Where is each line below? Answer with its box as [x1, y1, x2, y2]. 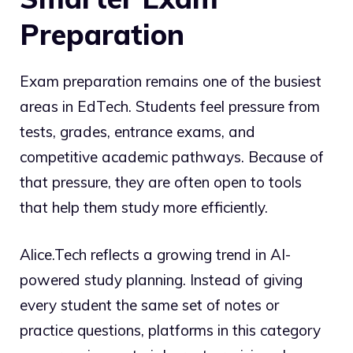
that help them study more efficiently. [20, 197, 268, 217]
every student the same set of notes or [20, 295, 279, 315]
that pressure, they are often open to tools [20, 172, 302, 191]
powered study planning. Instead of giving [20, 270, 303, 290]
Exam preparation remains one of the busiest [20, 71, 321, 91]
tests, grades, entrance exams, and [20, 121, 255, 141]
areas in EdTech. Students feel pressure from [20, 96, 320, 116]
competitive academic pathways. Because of [20, 147, 324, 166]
